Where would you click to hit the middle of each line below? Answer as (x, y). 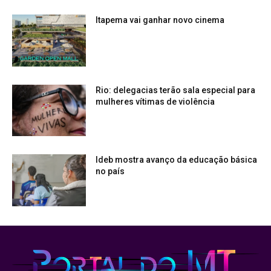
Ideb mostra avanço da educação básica (177, 160)
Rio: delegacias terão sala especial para (176, 90)
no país (110, 171)
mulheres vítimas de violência (155, 101)
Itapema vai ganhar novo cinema (160, 20)
